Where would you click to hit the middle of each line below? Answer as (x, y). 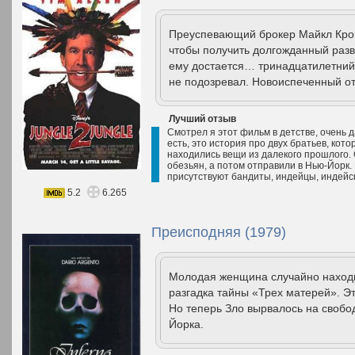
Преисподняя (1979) (219, 232)
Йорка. (186, 324)
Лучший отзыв (202, 119)
